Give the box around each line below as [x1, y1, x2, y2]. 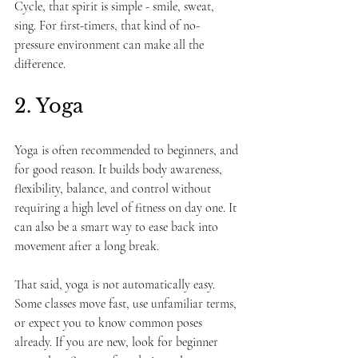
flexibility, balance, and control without [14, 181, 214, 197]
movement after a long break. [14, 238, 159, 254]
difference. [14, 56, 66, 72]
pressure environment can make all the [14, 37, 207, 53]
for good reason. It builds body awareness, [14, 161, 225, 177]
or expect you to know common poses [14, 315, 205, 331]
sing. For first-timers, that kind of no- [14, 18, 200, 34]
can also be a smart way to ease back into [14, 219, 221, 235]
